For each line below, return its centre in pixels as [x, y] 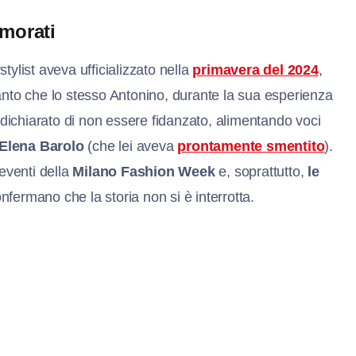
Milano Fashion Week [144, 171]
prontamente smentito [251, 146]
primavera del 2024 [255, 70]
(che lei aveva [131, 146]
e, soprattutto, [261, 171]
